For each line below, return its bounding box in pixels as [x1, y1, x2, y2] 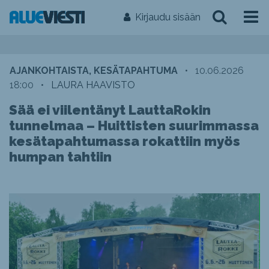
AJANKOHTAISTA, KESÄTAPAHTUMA [10, 65, 178, 76]
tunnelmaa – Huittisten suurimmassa [9, 118, 259, 133]
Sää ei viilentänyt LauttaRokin [9, 102, 211, 118]
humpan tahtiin [9, 149, 112, 165]
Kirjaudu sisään [135, 11, 201, 23]
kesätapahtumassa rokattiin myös [9, 133, 240, 149]
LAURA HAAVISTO [51, 79, 135, 91]
